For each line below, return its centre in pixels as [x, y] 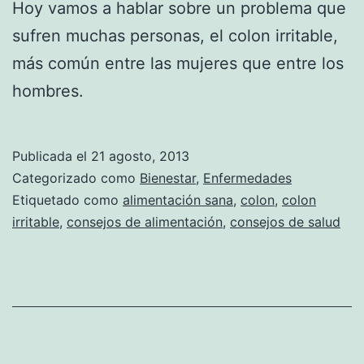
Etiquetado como [67, 199]
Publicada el [52, 156]
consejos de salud [285, 221]
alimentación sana [178, 199]
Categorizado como [76, 178]
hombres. [48, 91]
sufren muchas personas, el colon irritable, [175, 35]
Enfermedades [247, 178]
